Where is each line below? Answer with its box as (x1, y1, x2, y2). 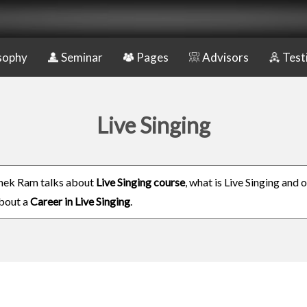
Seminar (61, 50, 103, 64)
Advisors (202, 50, 249, 64)
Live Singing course (96, 175, 185, 188)
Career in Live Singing (30, 195, 130, 208)
